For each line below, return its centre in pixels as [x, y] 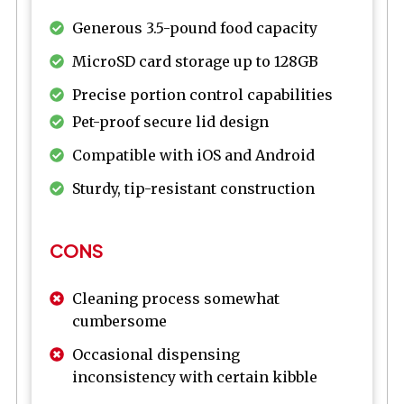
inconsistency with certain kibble [195, 377]
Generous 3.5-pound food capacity [195, 28]
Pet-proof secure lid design [170, 122]
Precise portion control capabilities [202, 95]
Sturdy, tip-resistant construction [193, 189]
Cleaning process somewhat [176, 299]
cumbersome [119, 321]
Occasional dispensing [156, 355]
